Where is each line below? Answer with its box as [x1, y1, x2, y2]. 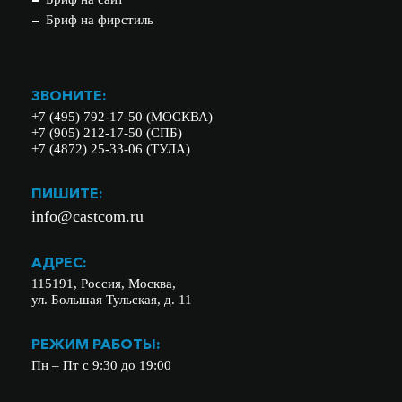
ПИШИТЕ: [31, 184, 103, 202]
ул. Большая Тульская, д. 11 [31, 293, 192, 307]
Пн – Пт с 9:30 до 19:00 [31, 358, 171, 372]
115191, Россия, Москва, [31, 276, 176, 291]
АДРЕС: [31, 253, 87, 271]
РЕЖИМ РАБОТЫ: [31, 335, 161, 353]
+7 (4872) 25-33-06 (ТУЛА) [31, 142, 190, 156]
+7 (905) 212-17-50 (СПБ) [31, 126, 182, 140]
